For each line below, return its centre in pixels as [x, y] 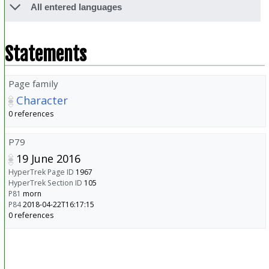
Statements [45, 54]
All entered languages [76, 7]
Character [42, 100]
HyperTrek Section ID [45, 183]
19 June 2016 [48, 158]
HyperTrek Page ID [41, 172]
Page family [33, 83]
